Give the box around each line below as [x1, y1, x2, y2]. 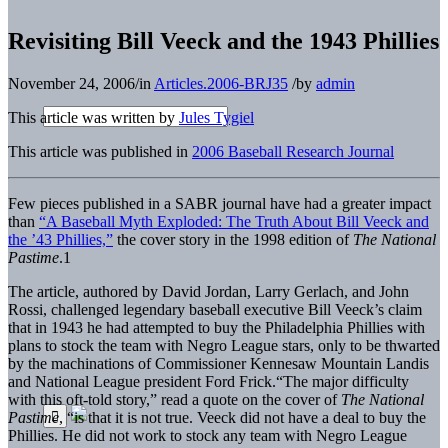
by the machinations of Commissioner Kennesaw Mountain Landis [8, 354, 429, 372]
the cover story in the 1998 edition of [113, 230, 353, 248]
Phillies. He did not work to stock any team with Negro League [8, 426, 407, 444]
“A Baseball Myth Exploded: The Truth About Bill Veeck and [39, 212, 429, 230]
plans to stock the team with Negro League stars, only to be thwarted [8, 336, 440, 354]
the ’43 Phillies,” [8, 230, 113, 248]
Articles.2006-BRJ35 [154, 74, 288, 92]
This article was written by [8, 108, 179, 126]
